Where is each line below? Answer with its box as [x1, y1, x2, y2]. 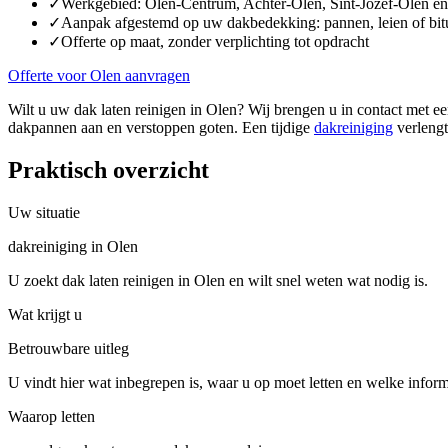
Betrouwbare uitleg [8, 339, 129, 357]
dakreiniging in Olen [8, 237, 138, 255]
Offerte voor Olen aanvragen [8, 66, 190, 84]
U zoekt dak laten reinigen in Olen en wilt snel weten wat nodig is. [8, 271, 428, 289]
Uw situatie [8, 203, 80, 221]
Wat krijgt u [8, 305, 82, 323]
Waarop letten [8, 407, 95, 425]
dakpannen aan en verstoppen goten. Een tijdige [8, 118, 314, 136]
